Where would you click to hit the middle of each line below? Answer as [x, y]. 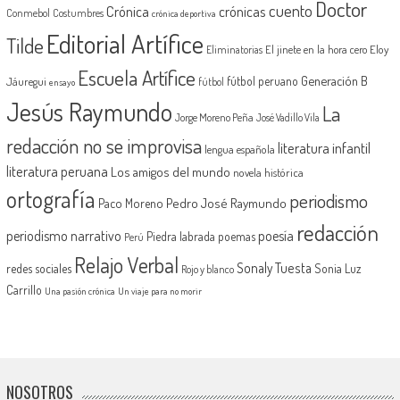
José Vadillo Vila [287, 117]
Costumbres [78, 12]
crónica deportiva [183, 13]
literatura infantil [324, 147]
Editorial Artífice [125, 43]
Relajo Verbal [126, 264]
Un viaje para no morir [159, 291]
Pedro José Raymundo [226, 202]
